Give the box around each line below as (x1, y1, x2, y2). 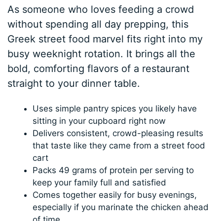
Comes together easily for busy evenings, (33, 190, 197, 200)
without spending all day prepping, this (7, 18, 189, 31)
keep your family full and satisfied (33, 178, 167, 188)
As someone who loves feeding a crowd (7, 3, 194, 16)
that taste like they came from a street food (33, 141, 206, 151)
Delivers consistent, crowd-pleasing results (33, 128, 204, 139)
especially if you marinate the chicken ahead (33, 202, 209, 213)
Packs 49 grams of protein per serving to (33, 165, 194, 176)
